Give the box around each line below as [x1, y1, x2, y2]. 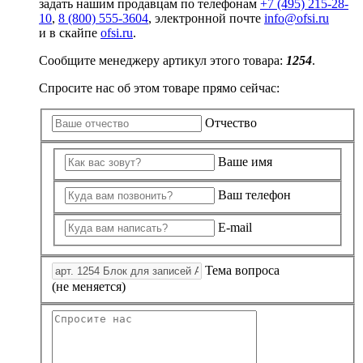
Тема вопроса [205, 263, 280, 277]
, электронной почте [148, 11, 264, 26]
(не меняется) [52, 280, 126, 293]
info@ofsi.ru [264, 11, 329, 26]
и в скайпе [39, 26, 100, 41]
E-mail [218, 220, 252, 235]
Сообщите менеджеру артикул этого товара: [39, 53, 286, 68]
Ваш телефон [218, 187, 291, 202]
